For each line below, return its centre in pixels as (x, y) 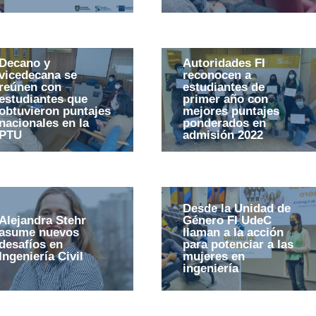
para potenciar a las (238, 244)
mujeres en (213, 256)
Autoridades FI (224, 63)
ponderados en (224, 123)
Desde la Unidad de (236, 208)
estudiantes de (223, 87)
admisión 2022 (223, 135)
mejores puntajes (231, 111)
